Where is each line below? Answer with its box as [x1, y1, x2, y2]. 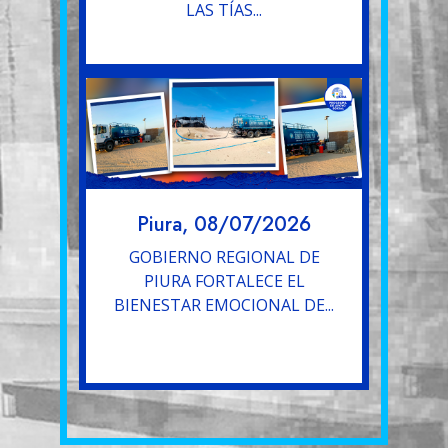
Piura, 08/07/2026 [137, 209, 311, 239]
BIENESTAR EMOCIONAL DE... [114, 293, 334, 316]
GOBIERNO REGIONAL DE [128, 245, 320, 268]
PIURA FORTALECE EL [143, 269, 305, 292]
